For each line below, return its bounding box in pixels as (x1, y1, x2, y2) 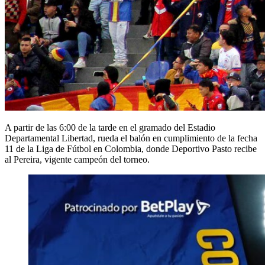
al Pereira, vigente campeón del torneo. (5, 154, 150, 164)
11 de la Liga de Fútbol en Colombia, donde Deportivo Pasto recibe (5, 143, 257, 154)
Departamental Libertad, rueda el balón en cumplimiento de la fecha (5, 132, 257, 143)
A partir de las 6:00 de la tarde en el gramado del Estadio (5, 122, 215, 132)
